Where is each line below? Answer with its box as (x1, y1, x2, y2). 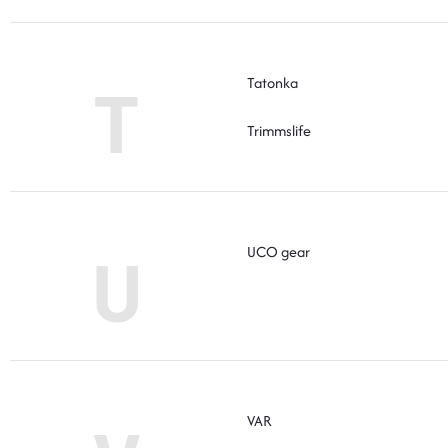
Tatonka (247, 71, 298, 93)
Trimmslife (247, 119, 311, 141)
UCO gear (247, 240, 310, 262)
